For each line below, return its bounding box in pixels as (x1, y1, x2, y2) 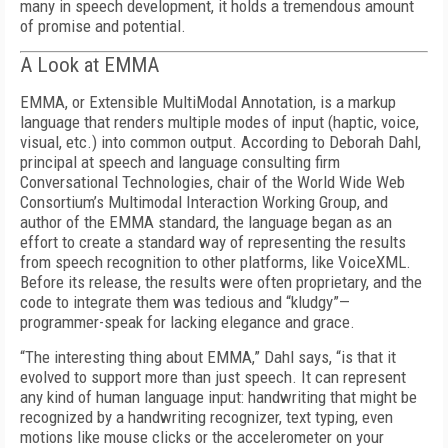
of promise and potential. (20, 16, 186, 36)
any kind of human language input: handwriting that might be (20, 387, 417, 407)
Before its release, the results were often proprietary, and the (20, 272, 422, 292)
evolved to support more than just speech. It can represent (20, 367, 406, 387)
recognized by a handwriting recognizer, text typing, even (20, 407, 393, 427)
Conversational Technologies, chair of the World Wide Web (20, 172, 405, 192)
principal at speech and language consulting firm (20, 152, 340, 172)
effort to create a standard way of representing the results (20, 232, 406, 252)
